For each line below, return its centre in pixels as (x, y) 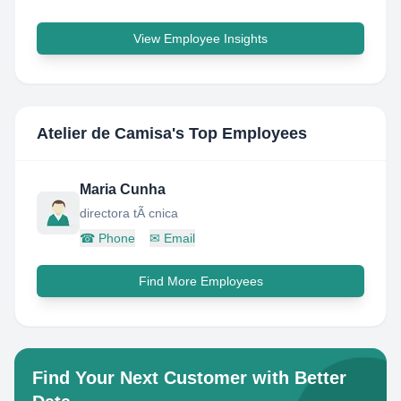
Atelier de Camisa (104, 133)
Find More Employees (200, 281)
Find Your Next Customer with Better (189, 378)
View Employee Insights (200, 38)
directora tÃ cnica (129, 213)
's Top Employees (239, 133)
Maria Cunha (123, 189)
